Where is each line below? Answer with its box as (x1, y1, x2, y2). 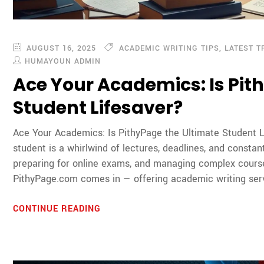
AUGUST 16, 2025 (24, 43, 97, 54)
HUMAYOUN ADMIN (25, 56, 101, 67)
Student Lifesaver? (13, 95, 183, 121)
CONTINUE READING (13, 203, 104, 216)
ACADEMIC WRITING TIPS (119, 43, 220, 54)
